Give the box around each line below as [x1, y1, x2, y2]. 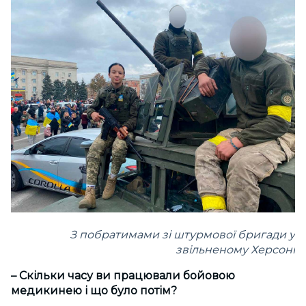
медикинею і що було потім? [11, 284, 177, 298]
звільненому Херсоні [176, 243, 295, 257]
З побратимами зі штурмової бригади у [70, 228, 295, 242]
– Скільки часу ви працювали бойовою [11, 269, 235, 283]
